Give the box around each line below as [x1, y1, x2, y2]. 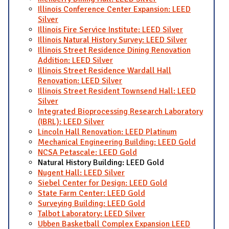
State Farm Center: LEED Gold [38, 188, 145, 198]
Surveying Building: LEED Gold [38, 198, 145, 209]
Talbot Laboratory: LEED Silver [38, 208, 145, 219]
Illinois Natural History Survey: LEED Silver [38, 34, 187, 45]
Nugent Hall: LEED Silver [38, 167, 125, 178]
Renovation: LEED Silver [38, 75, 122, 86]
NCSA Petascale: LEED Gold [38, 147, 137, 157]
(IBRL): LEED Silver [38, 116, 104, 127]
